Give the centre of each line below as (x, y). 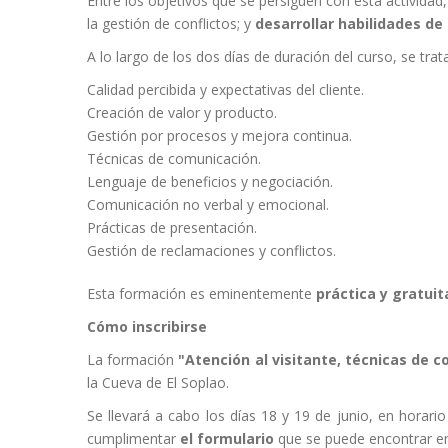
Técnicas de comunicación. (174, 158)
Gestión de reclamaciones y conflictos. (213, 250)
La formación (133, 359)
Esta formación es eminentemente (201, 293)
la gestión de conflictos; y (171, 23)
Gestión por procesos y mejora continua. (219, 135)
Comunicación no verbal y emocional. (208, 204)
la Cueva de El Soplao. (158, 382)
